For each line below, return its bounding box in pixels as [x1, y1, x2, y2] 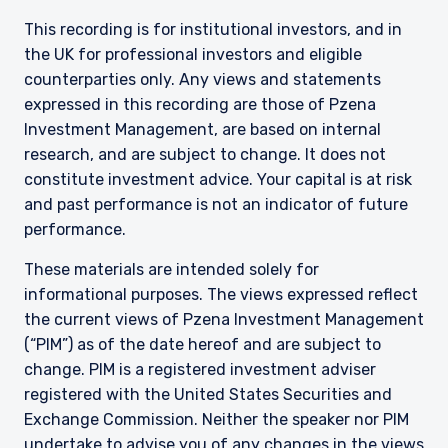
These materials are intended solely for [24, 260, 319, 279]
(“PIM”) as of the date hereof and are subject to [24, 335, 381, 354]
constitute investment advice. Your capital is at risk [24, 170, 412, 189]
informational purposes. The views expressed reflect [24, 285, 418, 304]
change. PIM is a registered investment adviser [24, 360, 376, 379]
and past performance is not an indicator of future [24, 195, 408, 214]
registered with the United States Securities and [24, 385, 392, 404]
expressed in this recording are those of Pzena [24, 95, 376, 114]
